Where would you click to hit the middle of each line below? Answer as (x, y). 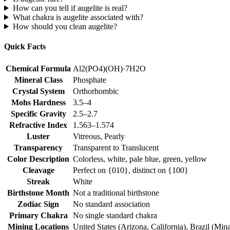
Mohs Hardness (38, 102)
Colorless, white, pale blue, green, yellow (140, 159)
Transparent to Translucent (116, 147)
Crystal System (38, 91)
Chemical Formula (38, 68)
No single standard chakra (115, 215)
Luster (38, 136)
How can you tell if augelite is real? (70, 8)
